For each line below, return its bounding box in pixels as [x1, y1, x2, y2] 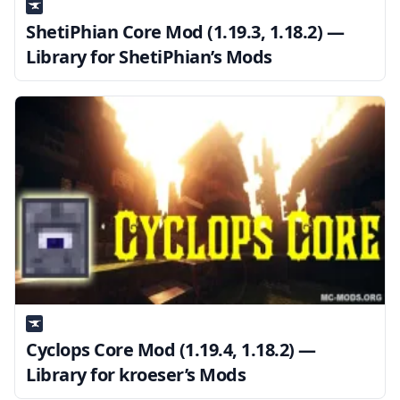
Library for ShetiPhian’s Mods [26, 45, 272, 70]
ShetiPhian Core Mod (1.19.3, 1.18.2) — [26, 20, 344, 45]
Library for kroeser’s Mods [26, 362, 246, 387]
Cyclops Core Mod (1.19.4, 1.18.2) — [26, 337, 316, 362]
